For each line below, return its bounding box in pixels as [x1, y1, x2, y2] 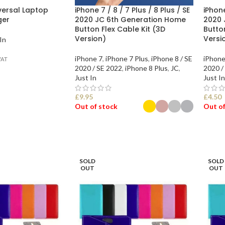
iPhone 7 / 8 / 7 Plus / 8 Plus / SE [74, 5, 190, 15]
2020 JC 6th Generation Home [74, 14, 186, 25]
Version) [74, 33, 106, 44]
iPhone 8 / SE [151, 54, 192, 63]
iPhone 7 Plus [105, 54, 148, 63]
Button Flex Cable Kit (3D [74, 24, 165, 34]
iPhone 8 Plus [125, 63, 168, 72]
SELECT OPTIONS [80, 127, 137, 136]
